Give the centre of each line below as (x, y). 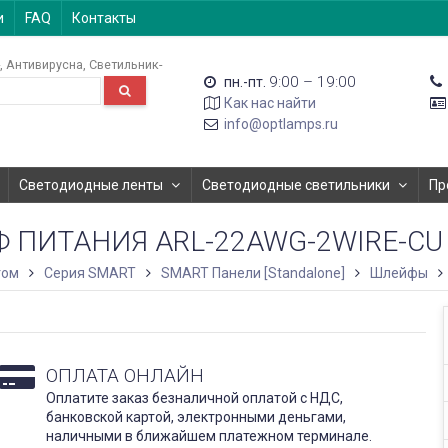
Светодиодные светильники (296, 185)
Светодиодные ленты (91, 185)
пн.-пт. (245, 82)
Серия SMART (89, 273)
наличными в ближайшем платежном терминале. (209, 436)
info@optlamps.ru (281, 124)
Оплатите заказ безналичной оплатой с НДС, (194, 398)
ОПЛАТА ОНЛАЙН (125, 376)
